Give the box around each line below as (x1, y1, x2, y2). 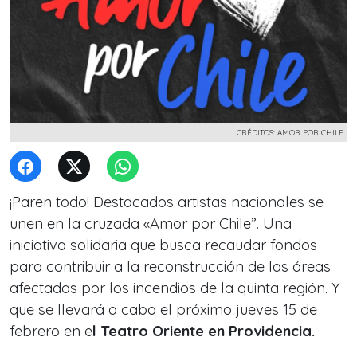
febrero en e (10, 322, 92, 340)
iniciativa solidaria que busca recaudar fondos (10, 236, 317, 254)
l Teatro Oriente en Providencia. (92, 322, 319, 340)
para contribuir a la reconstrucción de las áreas (10, 257, 331, 276)
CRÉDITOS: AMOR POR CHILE (237, 127, 343, 137)
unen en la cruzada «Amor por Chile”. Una (10, 214, 292, 233)
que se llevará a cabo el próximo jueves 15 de (10, 300, 317, 319)
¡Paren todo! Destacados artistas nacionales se (10, 193, 324, 211)
